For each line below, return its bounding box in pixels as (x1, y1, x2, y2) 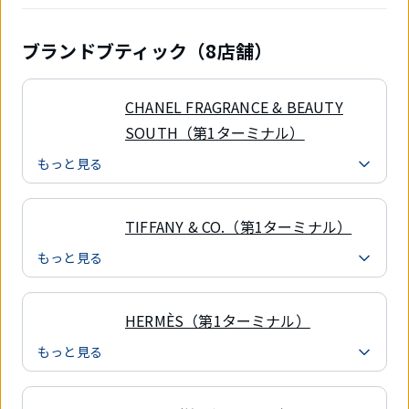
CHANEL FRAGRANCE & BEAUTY (125, 95, 343, 118)
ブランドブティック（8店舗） (22, 37, 273, 64)
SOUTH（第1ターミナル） (125, 121, 305, 143)
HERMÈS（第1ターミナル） (125, 309, 310, 331)
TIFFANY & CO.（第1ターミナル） (125, 215, 352, 237)
